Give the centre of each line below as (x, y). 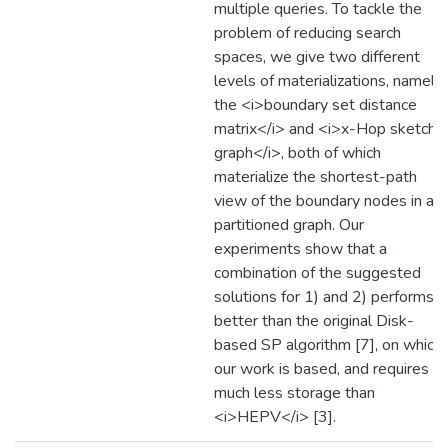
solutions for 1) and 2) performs (324, 297)
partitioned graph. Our (289, 225)
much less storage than (294, 393)
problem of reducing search (307, 33)
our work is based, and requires (321, 369)
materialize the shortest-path (315, 177)
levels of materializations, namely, (329, 81)
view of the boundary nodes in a (324, 201)
